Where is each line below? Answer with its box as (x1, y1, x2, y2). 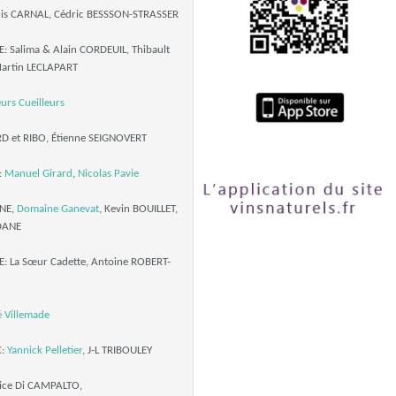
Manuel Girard (4, 168, 72, 179)
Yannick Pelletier (6, 345, 82, 356)
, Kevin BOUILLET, (98, 203, 178, 215)
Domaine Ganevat (16, 203, 99, 215)
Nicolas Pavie (77, 168, 139, 179)
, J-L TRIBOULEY (81, 345, 152, 356)
